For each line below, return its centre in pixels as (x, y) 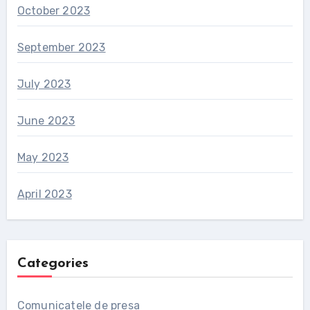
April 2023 (44, 194)
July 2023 (44, 84)
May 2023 (43, 158)
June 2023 (46, 121)
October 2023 (54, 11)
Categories (53, 264)
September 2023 (61, 48)
